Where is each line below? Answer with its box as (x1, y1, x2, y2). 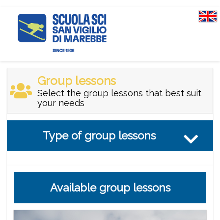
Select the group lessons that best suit (37, 87, 201, 98)
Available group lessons (50, 181, 170, 194)
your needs (37, 97, 84, 108)
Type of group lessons (43, 129, 156, 142)
